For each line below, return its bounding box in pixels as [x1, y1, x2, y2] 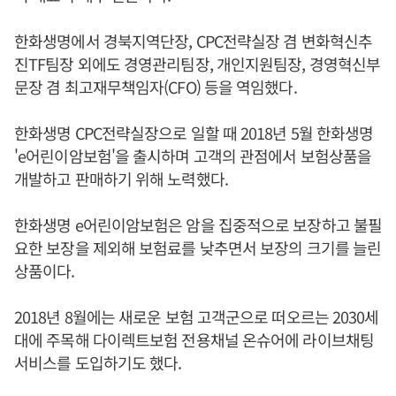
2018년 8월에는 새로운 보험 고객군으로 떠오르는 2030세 [14, 304, 379, 328]
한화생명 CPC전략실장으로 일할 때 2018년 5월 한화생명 [14, 120, 374, 144]
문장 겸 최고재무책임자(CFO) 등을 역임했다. [14, 74, 297, 98]
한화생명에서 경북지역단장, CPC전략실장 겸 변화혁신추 [14, 28, 373, 52]
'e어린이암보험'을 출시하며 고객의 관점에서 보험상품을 [14, 143, 372, 167]
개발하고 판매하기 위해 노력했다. [14, 166, 228, 190]
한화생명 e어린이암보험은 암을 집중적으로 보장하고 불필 [14, 212, 383, 236]
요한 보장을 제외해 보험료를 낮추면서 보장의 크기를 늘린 [14, 235, 382, 259]
